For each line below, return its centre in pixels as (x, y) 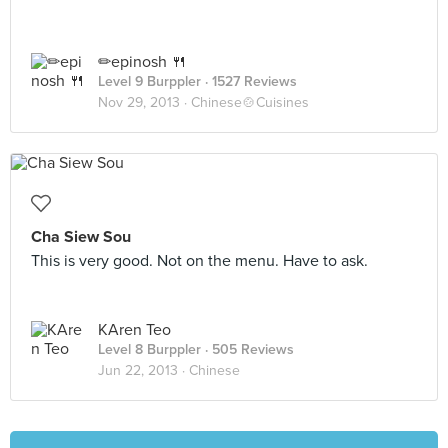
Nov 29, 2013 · (144, 102)
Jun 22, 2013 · (143, 370)
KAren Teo (134, 330)
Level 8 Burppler (149, 349)
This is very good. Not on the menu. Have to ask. (199, 261)
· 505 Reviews (247, 349)
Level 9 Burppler (149, 81)
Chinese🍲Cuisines (250, 102)
